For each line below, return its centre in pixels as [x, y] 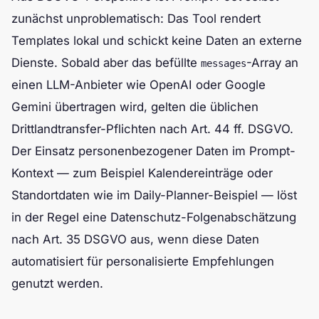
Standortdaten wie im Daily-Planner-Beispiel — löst [154, 195]
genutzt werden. [57, 283]
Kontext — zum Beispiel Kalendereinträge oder [142, 173]
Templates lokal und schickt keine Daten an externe [157, 40]
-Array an [272, 62]
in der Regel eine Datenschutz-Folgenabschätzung [154, 217]
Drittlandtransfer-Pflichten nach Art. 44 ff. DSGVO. [152, 129]
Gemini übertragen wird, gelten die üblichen [135, 106]
